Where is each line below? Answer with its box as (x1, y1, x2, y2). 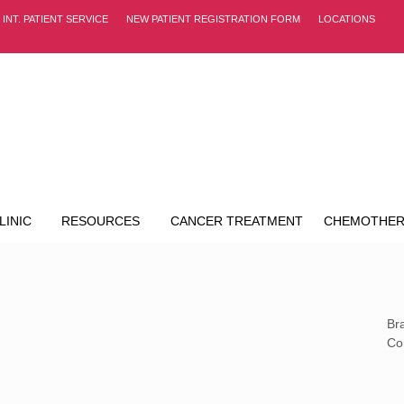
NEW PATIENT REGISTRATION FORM (126, 13, 300, 24)
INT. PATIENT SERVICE (3, 13, 108, 24)
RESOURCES (61, 214, 141, 228)
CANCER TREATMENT (170, 214, 303, 228)
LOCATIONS (318, 13, 375, 24)
